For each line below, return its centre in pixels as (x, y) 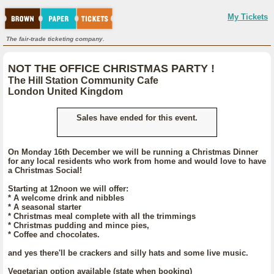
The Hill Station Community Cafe (83, 80)
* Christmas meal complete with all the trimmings (102, 216)
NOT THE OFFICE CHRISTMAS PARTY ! (111, 68)
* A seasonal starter (45, 207)
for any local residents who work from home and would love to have (137, 161)
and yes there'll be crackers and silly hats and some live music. (128, 253)
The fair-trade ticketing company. (55, 39)
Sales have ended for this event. (137, 118)
